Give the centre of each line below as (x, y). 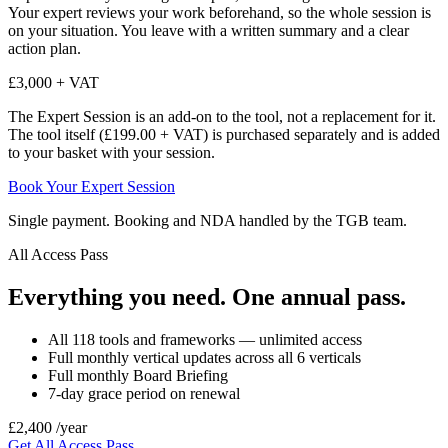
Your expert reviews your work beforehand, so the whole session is (219, 13)
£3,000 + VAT (53, 83)
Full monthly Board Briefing (138, 376)
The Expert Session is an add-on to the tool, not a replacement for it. (222, 117)
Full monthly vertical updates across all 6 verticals (204, 358)
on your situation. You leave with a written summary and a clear (208, 31)
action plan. (44, 49)
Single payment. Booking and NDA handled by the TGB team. (207, 221)
